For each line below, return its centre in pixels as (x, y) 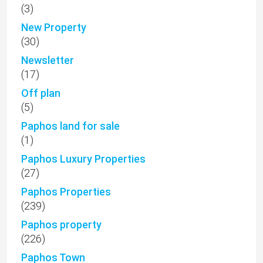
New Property (54, 27)
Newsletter (48, 60)
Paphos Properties (66, 191)
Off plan (41, 93)
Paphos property (61, 224)
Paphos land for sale (70, 126)
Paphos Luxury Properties (83, 159)
